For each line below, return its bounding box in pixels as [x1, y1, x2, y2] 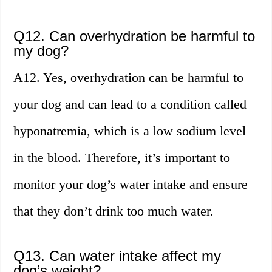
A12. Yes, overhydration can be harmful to [13, 70, 244, 86]
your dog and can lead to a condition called [13, 97, 247, 112]
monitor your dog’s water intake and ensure [13, 177, 248, 192]
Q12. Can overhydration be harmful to [13, 28, 256, 45]
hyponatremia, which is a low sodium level [13, 123, 246, 139]
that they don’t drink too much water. [13, 203, 214, 219]
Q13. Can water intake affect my [13, 248, 222, 265]
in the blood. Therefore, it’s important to [13, 150, 231, 166]
